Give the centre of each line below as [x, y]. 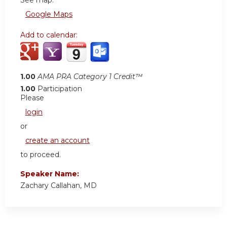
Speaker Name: [51, 174]
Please [32, 98]
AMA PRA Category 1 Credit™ [90, 77]
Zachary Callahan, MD [59, 186]
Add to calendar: [50, 35]
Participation [60, 89]
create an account [58, 141]
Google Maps [49, 14]
